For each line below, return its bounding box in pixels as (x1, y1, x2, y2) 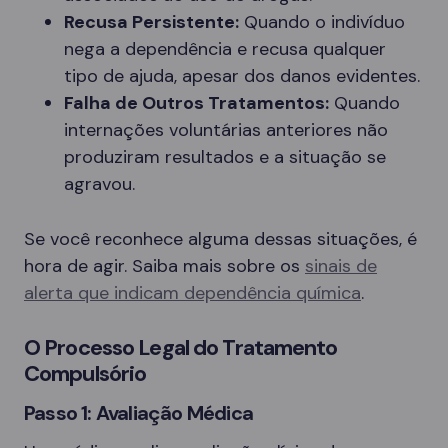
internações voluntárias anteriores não (64, 117, 388, 142)
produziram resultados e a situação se (64, 144, 386, 169)
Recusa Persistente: (64, 9, 239, 34)
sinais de (305, 253, 377, 278)
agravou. (64, 171, 135, 196)
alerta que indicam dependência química (24, 280, 361, 305)
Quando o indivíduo (239, 9, 405, 34)
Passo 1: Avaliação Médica (24, 399, 253, 426)
